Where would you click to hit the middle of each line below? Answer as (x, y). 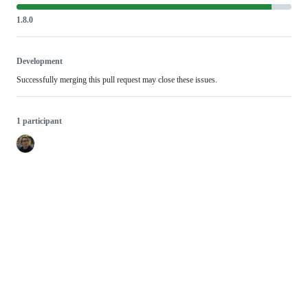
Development (40, 62)
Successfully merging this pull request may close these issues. (117, 80)
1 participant (39, 121)
